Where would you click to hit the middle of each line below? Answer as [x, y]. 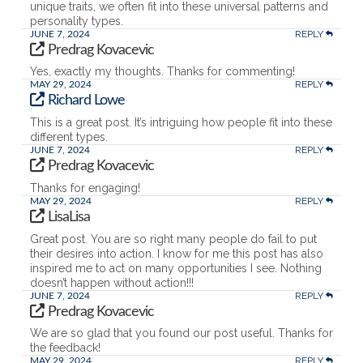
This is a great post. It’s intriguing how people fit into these [181, 123]
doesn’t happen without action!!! [111, 282]
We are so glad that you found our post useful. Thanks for [181, 333]
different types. [68, 137]
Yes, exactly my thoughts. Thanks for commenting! [162, 72]
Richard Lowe [87, 101]
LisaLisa [69, 217]
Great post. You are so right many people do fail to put [173, 239]
